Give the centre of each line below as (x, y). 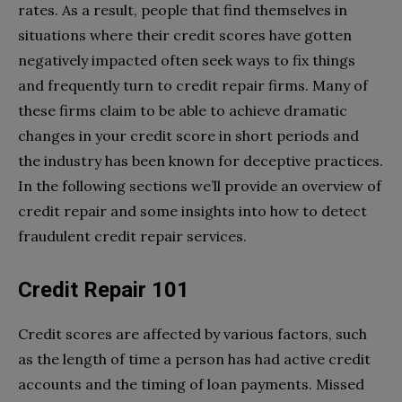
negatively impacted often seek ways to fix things (187, 60)
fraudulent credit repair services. (132, 236)
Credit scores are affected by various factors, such (192, 333)
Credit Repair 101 (104, 289)
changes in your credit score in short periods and (188, 135)
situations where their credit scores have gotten (185, 35)
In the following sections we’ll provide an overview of (200, 185)
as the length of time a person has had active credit (194, 358)
